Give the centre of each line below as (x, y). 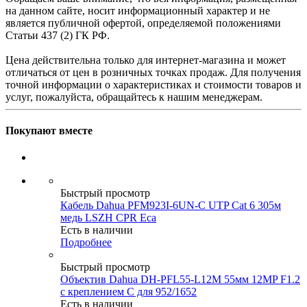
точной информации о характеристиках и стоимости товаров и (153, 84)
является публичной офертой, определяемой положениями (143, 23)
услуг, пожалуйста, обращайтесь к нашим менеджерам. (134, 97)
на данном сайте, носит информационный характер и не (138, 10)
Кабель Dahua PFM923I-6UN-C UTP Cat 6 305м (171, 206)
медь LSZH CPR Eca (108, 218)
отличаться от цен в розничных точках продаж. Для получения (153, 72)
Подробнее (86, 243)
